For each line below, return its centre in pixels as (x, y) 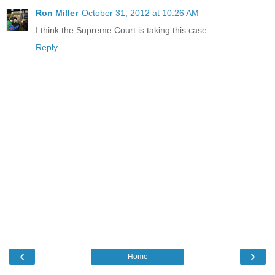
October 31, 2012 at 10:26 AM (140, 13)
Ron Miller (57, 13)
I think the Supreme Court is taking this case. (122, 30)
